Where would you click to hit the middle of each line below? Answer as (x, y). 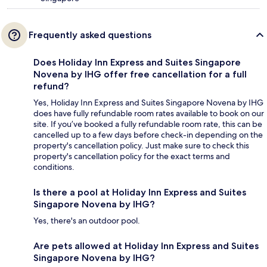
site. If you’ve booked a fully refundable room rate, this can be (148, 124)
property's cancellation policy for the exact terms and (132, 156)
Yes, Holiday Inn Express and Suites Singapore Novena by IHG (148, 103)
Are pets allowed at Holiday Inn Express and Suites (146, 246)
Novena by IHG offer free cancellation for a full (140, 74)
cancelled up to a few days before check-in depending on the (148, 135)
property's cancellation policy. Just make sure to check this (141, 146)
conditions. (54, 167)
